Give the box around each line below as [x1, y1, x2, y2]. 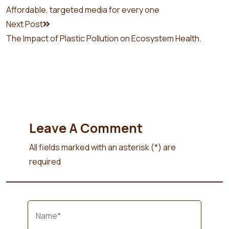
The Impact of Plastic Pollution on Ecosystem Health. [6, 32, 201, 44]
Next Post [6, 18, 43, 30]
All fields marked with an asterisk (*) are [29, 141, 176, 153]
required [29, 155, 61, 167]
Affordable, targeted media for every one [6, 4, 159, 15]
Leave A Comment [29, 119, 143, 137]
